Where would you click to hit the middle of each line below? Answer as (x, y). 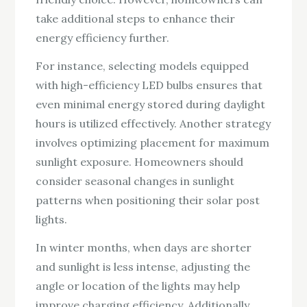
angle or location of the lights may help (138, 285)
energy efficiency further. (103, 38)
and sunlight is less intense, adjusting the (143, 266)
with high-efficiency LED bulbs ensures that (149, 85)
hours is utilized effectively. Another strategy (153, 123)
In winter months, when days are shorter (144, 247)
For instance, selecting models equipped (143, 65)
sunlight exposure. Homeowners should (140, 161)
